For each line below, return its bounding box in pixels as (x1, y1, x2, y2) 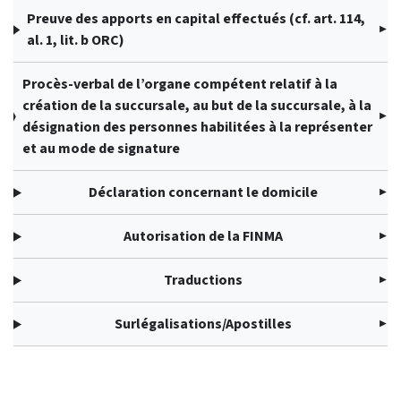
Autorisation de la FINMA (124, 226, 284, 246)
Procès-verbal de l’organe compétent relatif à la (21, 74, 337, 94)
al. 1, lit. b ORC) (26, 30, 124, 50)
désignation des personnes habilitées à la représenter (21, 117, 372, 137)
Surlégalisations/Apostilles (115, 314, 293, 334)
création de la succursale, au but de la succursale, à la (21, 96, 371, 115)
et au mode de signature (21, 139, 180, 158)
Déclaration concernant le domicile (89, 183, 319, 202)
